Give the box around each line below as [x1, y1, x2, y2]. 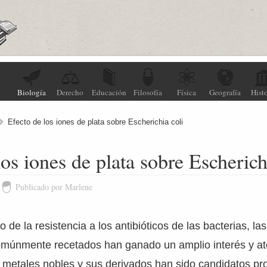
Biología [17, 87, 46, 98]
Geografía [209, 87, 241, 98]
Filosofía [133, 87, 162, 98]
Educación [91, 87, 126, 98]
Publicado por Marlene [15, 181, 93, 193]
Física [176, 87, 196, 98]
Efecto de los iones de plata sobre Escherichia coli [8, 117, 184, 126]
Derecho [57, 87, 83, 98]
